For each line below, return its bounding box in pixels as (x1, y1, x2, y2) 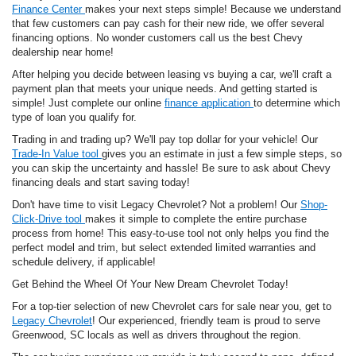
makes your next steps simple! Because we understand (85, 3, 341, 16)
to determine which (253, 97, 340, 110)
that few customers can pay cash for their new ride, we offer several (12, 17, 324, 30)
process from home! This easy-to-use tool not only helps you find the (12, 227, 329, 240)
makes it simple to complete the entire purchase (85, 213, 307, 226)
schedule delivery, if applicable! (12, 256, 156, 269)
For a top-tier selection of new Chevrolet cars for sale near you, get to (12, 300, 331, 313)
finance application (164, 97, 253, 110)
